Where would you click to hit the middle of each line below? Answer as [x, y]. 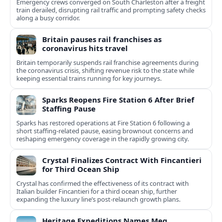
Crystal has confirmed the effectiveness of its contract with [103, 184]
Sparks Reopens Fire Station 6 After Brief [118, 100]
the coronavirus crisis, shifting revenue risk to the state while [105, 71]
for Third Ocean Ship [81, 169]
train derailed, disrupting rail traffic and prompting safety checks [111, 10]
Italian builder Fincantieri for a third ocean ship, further [97, 192]
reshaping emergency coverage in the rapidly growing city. [103, 139]
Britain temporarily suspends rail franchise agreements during [108, 63]
